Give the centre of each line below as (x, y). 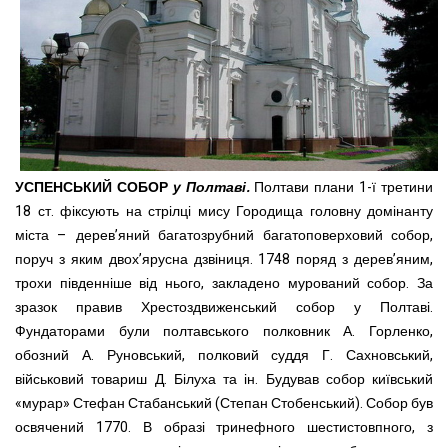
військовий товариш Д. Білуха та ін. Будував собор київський (224, 380)
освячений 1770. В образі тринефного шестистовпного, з (224, 428)
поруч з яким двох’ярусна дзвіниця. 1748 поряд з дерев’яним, (224, 260)
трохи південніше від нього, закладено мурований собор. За (224, 284)
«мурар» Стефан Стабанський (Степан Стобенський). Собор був (224, 404)
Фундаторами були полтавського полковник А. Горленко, (224, 332)
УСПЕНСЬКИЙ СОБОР (91, 188)
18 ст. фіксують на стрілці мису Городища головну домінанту (224, 212)
